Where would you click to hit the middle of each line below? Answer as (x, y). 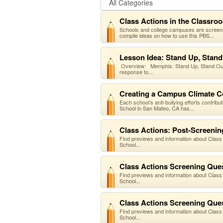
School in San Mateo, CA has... (157, 108)
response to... (136, 72)
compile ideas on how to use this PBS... (167, 35)
